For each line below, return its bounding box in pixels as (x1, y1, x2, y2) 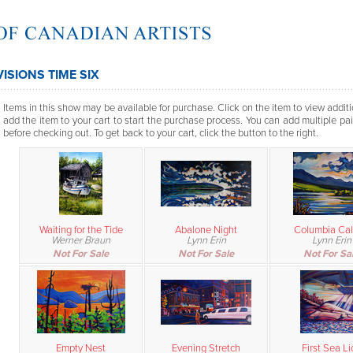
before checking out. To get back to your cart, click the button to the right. (3, 126, 318, 139)
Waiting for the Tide (39, 223, 123, 236)
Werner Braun (51, 233, 110, 247)
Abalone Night (175, 223, 237, 236)
